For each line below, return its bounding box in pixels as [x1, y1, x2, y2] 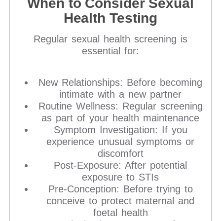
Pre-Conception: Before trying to [48, 184, 193, 194]
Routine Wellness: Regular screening [38, 101, 203, 111]
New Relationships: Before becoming [38, 77, 202, 88]
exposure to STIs [82, 172, 159, 183]
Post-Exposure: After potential [54, 160, 187, 171]
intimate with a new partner [59, 89, 182, 100]
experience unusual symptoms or [46, 136, 194, 147]
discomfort [97, 148, 144, 159]
